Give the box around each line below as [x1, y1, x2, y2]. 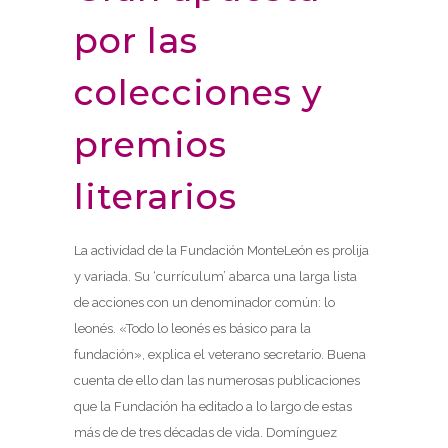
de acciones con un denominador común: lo [74, 294, 335, 310]
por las [74, 18, 198, 62]
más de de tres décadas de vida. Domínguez [74, 424, 337, 440]
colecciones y [74, 70, 323, 114]
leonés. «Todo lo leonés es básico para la [74, 320, 311, 336]
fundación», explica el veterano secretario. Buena [74, 346, 366, 362]
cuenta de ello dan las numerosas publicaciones [74, 372, 360, 388]
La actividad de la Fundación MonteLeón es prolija [74, 242, 369, 258]
